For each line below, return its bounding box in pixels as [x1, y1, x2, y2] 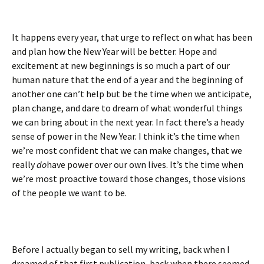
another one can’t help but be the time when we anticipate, [12, 88, 252, 100]
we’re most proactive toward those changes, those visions [12, 173, 246, 184]
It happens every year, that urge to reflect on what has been [12, 31, 252, 43]
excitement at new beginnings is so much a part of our [12, 60, 230, 71]
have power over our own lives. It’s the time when [47, 159, 243, 170]
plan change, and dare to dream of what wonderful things [12, 102, 243, 114]
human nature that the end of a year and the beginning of [12, 74, 243, 85]
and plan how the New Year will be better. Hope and [12, 45, 217, 57]
